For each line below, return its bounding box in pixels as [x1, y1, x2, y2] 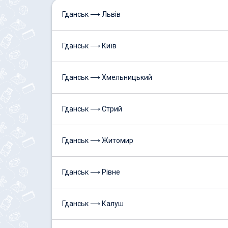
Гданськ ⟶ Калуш [62, 199, 124, 208]
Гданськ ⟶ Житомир [62, 136, 133, 145]
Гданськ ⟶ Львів [62, 10, 121, 18]
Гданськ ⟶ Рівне [62, 168, 120, 176]
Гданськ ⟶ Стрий [62, 105, 122, 113]
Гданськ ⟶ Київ [62, 42, 117, 50]
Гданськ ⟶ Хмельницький [62, 73, 152, 81]
